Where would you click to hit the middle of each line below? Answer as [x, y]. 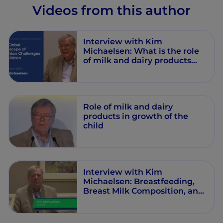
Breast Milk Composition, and [144, 191]
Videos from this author [111, 10]
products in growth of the [136, 116]
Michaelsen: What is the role [141, 51]
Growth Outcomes [121, 200]
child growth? [112, 69]
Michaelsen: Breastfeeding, [139, 181]
